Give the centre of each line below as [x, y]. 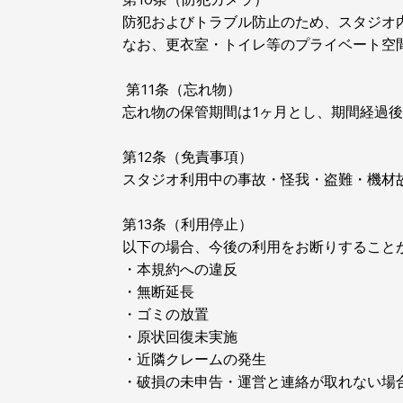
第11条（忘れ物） [182, 90]
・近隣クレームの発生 [195, 359]
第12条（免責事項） [188, 157]
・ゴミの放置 [166, 314]
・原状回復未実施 [180, 337]
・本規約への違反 [180, 269]
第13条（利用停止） [188, 224]
